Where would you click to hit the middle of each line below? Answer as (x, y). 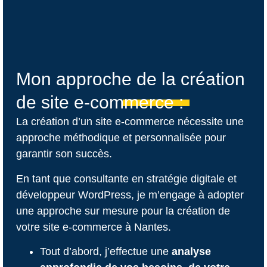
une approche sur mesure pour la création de (123, 211)
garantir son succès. (64, 154)
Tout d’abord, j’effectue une (105, 251)
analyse (191, 251)
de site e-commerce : (100, 103)
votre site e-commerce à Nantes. (93, 227)
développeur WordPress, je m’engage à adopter (130, 195)
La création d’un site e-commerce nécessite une (130, 122)
